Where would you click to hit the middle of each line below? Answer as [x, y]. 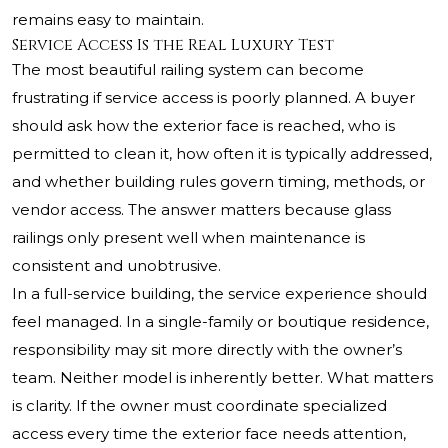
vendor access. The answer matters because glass [201, 210]
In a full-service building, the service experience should [219, 294]
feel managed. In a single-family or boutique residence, [220, 322]
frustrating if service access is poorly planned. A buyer [213, 98]
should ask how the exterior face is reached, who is [203, 126]
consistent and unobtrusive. [116, 266]
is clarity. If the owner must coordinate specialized [199, 406]
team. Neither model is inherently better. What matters [222, 378]
